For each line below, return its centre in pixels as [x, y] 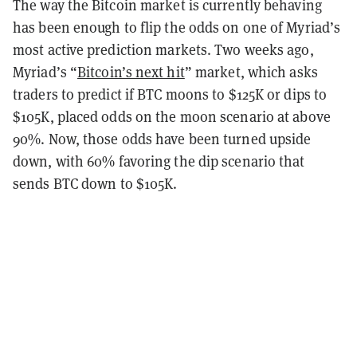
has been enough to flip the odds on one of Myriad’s [177, 28]
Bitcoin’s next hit [131, 73]
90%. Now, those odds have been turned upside [162, 139]
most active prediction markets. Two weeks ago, [163, 50]
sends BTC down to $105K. [95, 184]
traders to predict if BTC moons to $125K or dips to [170, 95]
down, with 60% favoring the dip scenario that [159, 162]
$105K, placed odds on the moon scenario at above [172, 117]
